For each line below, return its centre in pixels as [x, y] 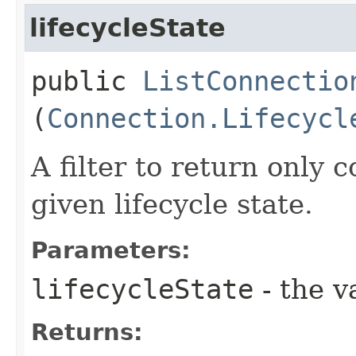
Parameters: [111, 250]
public [87, 81]
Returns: [87, 332]
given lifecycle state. [172, 204]
